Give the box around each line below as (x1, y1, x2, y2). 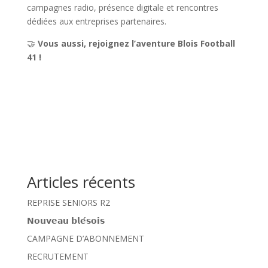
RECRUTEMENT (26, 251, 89, 263)
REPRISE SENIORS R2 (26, 197, 110, 209)
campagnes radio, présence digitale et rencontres (26, 2, 218, 14)
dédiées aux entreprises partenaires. (26, 16, 166, 28)
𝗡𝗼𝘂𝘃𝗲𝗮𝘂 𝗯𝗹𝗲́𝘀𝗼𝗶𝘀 (26, 215, 105, 227)
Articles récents (26, 171, 135, 193)
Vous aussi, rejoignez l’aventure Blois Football (37, 38, 235, 50)
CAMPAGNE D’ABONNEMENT (26, 233, 144, 245)
